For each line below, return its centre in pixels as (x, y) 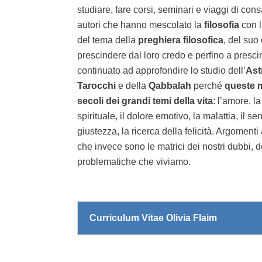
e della (132, 85)
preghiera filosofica (181, 40)
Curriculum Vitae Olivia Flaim (153, 218)
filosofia (223, 25)
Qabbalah (170, 85)
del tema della (108, 40)
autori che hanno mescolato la (141, 25)
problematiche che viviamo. (134, 161)
